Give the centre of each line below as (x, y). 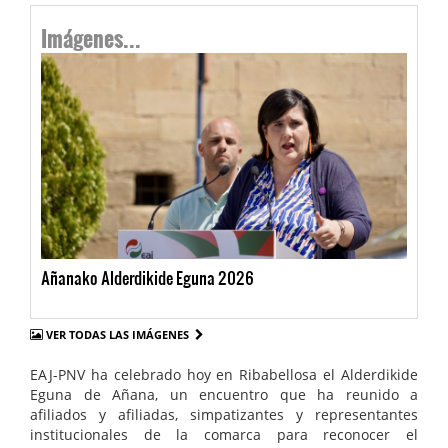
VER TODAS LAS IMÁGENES (120, 335)
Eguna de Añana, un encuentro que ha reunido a (224, 395)
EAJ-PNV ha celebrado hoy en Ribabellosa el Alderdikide (224, 375)
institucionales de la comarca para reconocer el (224, 435)
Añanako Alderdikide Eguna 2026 (147, 278)
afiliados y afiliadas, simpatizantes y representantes (224, 415)
